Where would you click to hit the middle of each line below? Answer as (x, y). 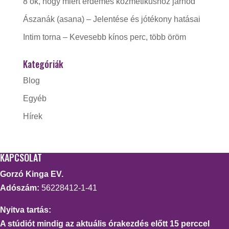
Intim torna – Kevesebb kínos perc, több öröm (104, 37)
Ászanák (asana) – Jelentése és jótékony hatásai (111, 19)
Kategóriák (43, 64)
